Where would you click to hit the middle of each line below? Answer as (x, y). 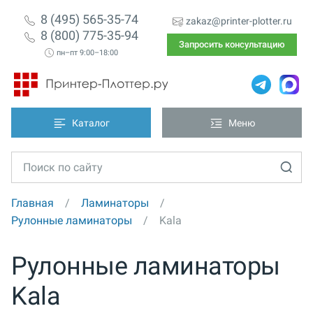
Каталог (91, 123)
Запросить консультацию (232, 44)
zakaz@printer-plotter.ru (239, 21)
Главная (32, 203)
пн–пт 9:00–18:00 (87, 53)
